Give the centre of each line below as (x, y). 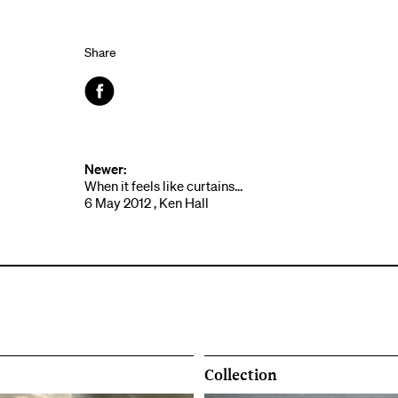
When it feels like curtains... (163, 186)
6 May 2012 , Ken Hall (146, 203)
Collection (241, 374)
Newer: (105, 169)
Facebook (117, 117)
